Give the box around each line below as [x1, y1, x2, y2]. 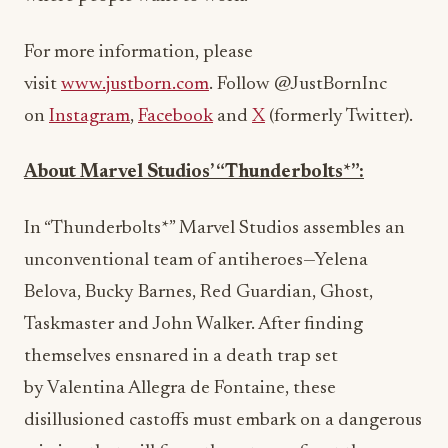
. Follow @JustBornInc [209, 75, 387, 95]
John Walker [152, 315, 251, 335]
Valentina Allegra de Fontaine [47, 379, 285, 399]
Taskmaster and [24, 315, 152, 335]
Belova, [24, 283, 85, 303]
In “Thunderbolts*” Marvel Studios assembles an [24, 219, 405, 239]
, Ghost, [312, 283, 373, 303]
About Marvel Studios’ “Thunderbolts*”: [24, 163, 364, 183]
